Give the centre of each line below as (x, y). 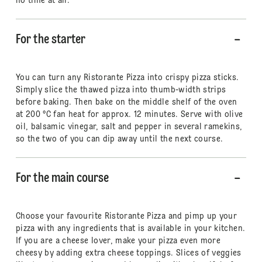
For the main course (62, 178)
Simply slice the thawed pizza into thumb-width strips (121, 90)
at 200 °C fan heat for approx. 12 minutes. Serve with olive (129, 115)
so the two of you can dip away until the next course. (119, 139)
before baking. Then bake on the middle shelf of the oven (126, 102)
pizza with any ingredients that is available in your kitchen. (130, 229)
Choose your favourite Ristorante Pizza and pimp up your (126, 216)
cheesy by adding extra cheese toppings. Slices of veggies (128, 253)
